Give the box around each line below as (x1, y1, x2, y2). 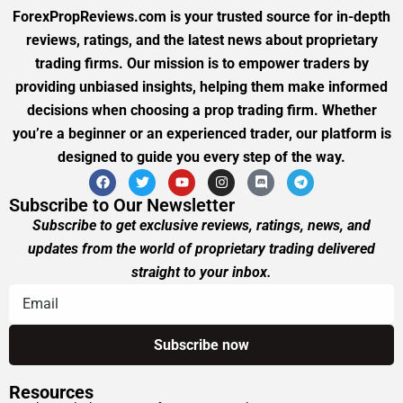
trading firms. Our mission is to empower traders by (34, 54, 369, 72)
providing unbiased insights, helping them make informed (15, 77, 388, 95)
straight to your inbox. (131, 263, 272, 281)
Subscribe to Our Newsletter (9, 193, 235, 216)
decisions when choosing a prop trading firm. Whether (26, 101, 377, 119)
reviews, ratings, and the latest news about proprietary (25, 31, 378, 49)
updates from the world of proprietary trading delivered (28, 239, 375, 257)
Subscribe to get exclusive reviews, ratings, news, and (32, 216, 371, 234)
